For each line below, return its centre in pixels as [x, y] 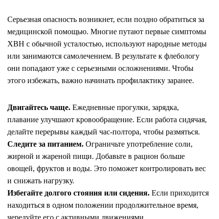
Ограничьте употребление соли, [138, 144]
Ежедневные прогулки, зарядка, [125, 107]
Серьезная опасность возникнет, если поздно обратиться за [106, 19]
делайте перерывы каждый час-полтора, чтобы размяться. [104, 132]
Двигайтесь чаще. [39, 107]
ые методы [189, 44]
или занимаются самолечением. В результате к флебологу [103, 56]
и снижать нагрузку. [41, 181]
